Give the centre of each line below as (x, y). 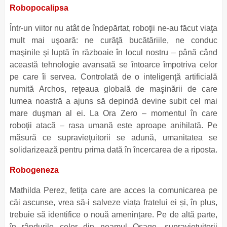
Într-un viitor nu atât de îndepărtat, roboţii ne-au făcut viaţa (113, 28)
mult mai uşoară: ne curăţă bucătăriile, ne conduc (113, 40)
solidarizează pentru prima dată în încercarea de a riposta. (113, 149)
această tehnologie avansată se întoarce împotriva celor (113, 64)
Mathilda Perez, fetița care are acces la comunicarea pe (113, 190)
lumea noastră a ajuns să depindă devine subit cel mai (113, 101)
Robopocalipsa (39, 8)
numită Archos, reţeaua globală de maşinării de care (113, 89)
